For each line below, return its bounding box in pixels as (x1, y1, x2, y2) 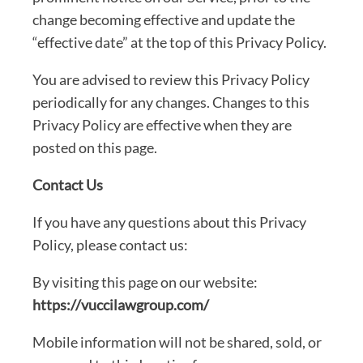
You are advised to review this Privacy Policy (32, 70, 310, 88)
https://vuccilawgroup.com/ (32, 295, 209, 314)
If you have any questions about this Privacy (32, 212, 306, 231)
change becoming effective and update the (32, 10, 295, 28)
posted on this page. (32, 138, 157, 156)
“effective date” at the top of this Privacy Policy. (32, 32, 327, 51)
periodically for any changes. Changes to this (32, 92, 310, 111)
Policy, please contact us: (32, 235, 188, 254)
